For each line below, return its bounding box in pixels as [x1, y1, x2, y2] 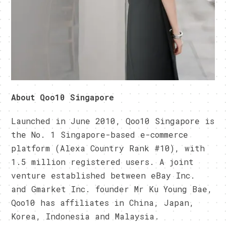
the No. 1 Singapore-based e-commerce [11, 129, 189, 140]
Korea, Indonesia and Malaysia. [11, 211, 160, 222]
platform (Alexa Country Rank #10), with [11, 143, 205, 154]
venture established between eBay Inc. [11, 170, 196, 181]
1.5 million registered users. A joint [11, 156, 194, 167]
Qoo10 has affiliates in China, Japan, [11, 197, 195, 208]
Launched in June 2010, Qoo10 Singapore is [11, 116, 215, 127]
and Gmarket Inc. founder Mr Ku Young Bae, [11, 184, 213, 195]
